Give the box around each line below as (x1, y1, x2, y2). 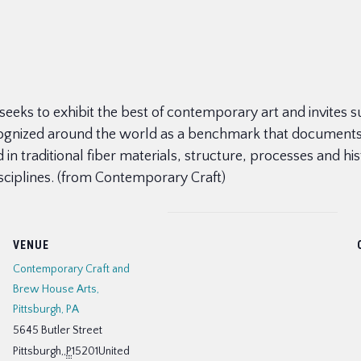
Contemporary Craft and (13, 263, 130, 276)
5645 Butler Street (13, 324, 102, 337)
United (98, 345, 130, 358)
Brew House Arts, (13, 283, 99, 296)
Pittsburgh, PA (13, 303, 79, 316)
